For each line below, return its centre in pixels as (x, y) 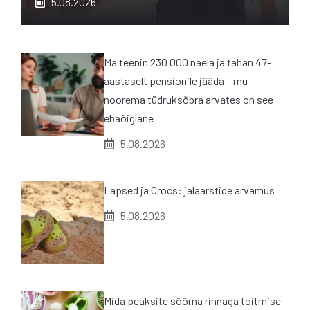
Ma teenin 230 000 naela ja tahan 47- (188, 62)
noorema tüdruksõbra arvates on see (189, 100)
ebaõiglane (129, 118)
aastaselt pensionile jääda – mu (176, 81)
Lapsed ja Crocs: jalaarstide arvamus (189, 190)
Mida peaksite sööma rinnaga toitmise (192, 301)
